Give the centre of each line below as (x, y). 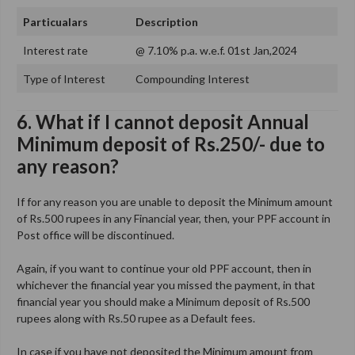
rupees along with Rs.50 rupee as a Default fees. (136, 318)
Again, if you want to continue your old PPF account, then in (164, 268)
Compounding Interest (193, 78)
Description (167, 21)
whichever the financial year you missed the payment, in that (166, 284)
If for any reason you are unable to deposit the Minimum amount (175, 201)
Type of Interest (64, 78)
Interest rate (55, 50)
